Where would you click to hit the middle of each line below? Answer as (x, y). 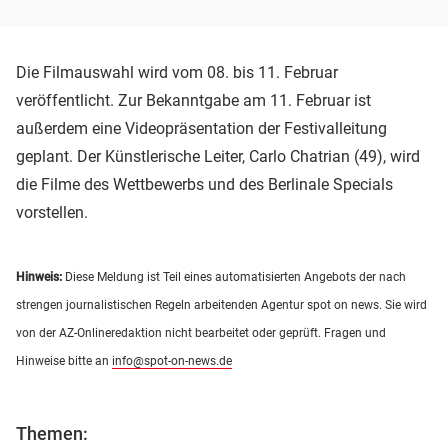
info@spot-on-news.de (172, 360)
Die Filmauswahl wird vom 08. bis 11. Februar (177, 72)
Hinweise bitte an (64, 360)
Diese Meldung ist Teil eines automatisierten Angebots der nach (234, 276)
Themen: (52, 433)
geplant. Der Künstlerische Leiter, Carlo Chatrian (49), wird (218, 156)
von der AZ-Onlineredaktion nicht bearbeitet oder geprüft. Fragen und (201, 332)
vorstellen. (52, 212)
